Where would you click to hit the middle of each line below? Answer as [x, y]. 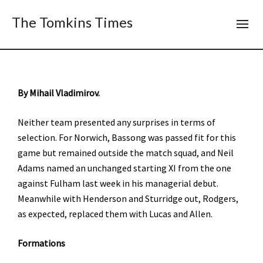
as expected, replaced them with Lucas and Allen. [115, 214]
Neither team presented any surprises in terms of [117, 122]
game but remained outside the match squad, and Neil [126, 153]
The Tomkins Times [72, 22]
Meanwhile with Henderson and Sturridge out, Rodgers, [128, 198]
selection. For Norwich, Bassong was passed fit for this [127, 137]
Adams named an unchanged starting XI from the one [124, 168]
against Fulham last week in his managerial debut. [118, 183]
